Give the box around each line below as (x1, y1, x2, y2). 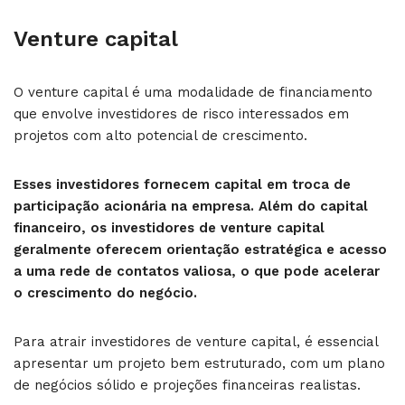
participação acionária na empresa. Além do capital (14, 197, 368, 214)
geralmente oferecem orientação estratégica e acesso (14, 240, 387, 258)
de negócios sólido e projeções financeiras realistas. (14, 376, 361, 393)
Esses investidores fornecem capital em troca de (14, 175, 351, 193)
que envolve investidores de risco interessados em (14, 105, 349, 122)
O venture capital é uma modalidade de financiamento (14, 83, 372, 100)
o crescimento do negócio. (14, 284, 197, 301)
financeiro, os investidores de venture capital (14, 219, 325, 236)
